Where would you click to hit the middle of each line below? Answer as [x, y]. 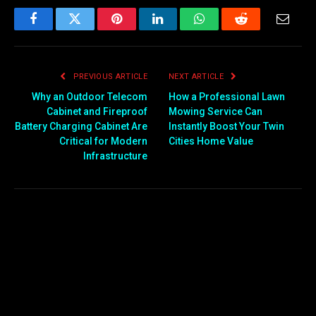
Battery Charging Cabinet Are [81, 126]
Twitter [92, 29]
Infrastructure [115, 156]
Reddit [257, 29]
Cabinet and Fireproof [97, 111]
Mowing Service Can [215, 111]
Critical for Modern [103, 141]
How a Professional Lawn [227, 96]
